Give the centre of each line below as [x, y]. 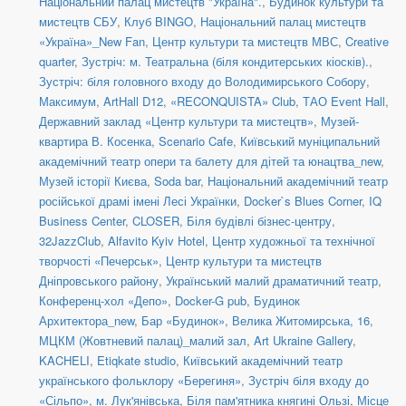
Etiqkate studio [136, 361]
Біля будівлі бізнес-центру [259, 221]
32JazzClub [70, 241]
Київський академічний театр [263, 361]
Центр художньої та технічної [294, 241]
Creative [367, 42]
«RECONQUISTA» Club [233, 101]
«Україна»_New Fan [92, 42]
